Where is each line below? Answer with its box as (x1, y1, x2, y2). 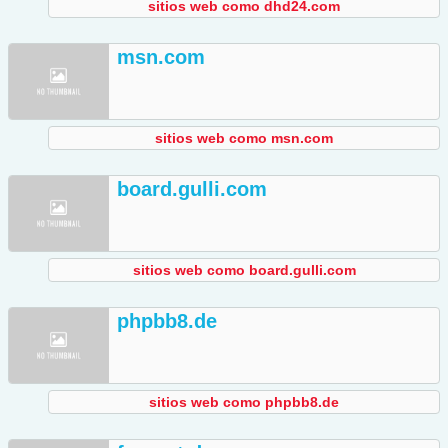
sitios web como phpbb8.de (149, 394, 339, 411)
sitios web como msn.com (155, 130, 333, 147)
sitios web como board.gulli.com (132, 262, 356, 279)
